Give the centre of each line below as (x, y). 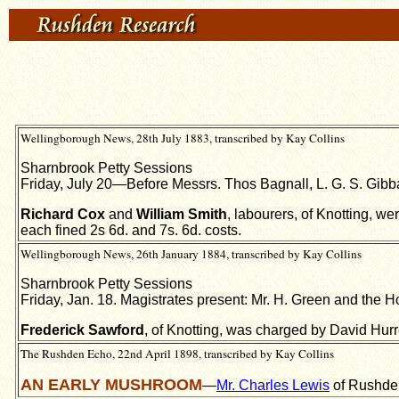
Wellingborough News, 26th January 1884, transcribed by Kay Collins (191, 254)
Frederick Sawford (82, 330)
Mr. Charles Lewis (273, 385)
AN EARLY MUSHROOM (111, 385)
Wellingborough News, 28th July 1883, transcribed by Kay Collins (183, 138)
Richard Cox (63, 214)
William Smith (182, 214)
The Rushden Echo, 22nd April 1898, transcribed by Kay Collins (177, 354)
